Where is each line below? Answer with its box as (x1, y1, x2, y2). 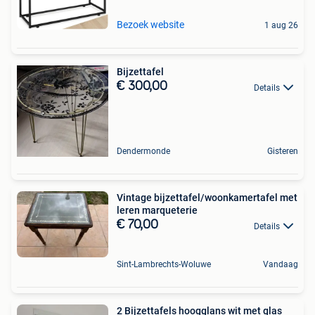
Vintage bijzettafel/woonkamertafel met (117, 192, 297, 204)
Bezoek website (117, 19, 184, 31)
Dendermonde (117, 146, 170, 157)
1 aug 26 (264, 20, 298, 31)
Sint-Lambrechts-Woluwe (117, 259, 211, 269)
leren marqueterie (117, 205, 198, 217)
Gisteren (267, 146, 298, 157)
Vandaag (263, 259, 298, 269)
